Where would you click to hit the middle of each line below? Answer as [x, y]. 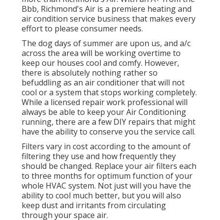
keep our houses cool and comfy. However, [100, 63]
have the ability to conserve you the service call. [109, 132]
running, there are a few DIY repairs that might [109, 122]
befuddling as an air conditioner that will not [103, 83]
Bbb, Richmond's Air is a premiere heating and [107, 9]
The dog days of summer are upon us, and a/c [106, 43]
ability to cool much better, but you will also [101, 196]
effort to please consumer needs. [82, 29]
